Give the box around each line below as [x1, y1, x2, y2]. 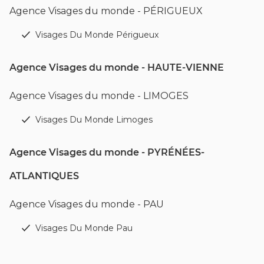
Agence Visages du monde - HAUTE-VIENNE [9, 61, 224, 73]
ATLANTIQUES [9, 170, 79, 181]
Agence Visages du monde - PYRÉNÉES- [9, 146, 204, 158]
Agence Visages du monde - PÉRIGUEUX [9, 5, 203, 16]
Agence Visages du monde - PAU [9, 198, 164, 210]
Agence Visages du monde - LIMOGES [9, 90, 189, 101]
